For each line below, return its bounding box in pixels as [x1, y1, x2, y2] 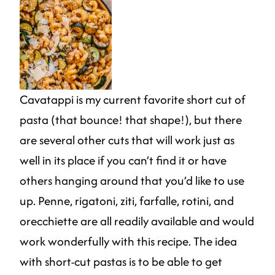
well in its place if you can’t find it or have [20, 151, 227, 169]
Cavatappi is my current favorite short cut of [20, 90, 246, 108]
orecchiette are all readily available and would [20, 212, 254, 230]
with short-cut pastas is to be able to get [20, 252, 222, 270]
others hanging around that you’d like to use [20, 171, 244, 189]
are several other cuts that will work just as [20, 131, 234, 149]
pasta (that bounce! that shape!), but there [20, 110, 242, 128]
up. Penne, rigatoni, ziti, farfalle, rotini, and [20, 192, 234, 209]
